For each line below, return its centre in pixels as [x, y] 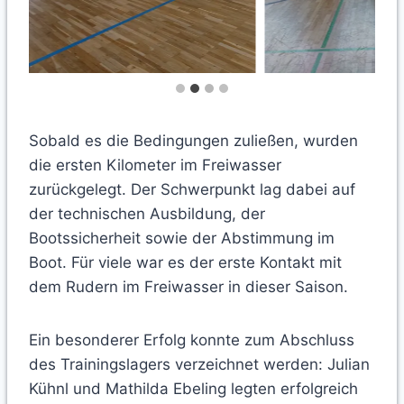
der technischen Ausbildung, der [147, 214]
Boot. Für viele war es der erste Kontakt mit [185, 263]
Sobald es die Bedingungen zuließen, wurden [193, 141]
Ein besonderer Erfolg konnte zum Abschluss [192, 340]
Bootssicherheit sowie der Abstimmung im [182, 239]
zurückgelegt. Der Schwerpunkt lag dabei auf [192, 190]
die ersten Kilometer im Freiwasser [155, 165]
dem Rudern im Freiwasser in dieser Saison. [191, 287]
